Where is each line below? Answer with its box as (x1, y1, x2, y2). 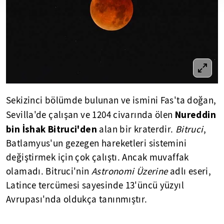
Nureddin (174, 108, 216, 121)
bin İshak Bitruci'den (6, 123, 97, 135)
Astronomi (91, 165, 134, 178)
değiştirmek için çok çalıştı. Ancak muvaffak (6, 151, 189, 164)
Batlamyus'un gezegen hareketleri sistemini (6, 137, 186, 150)
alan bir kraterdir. (96, 123, 175, 136)
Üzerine (136, 165, 168, 178)
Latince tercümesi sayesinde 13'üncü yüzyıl (6, 179, 184, 192)
